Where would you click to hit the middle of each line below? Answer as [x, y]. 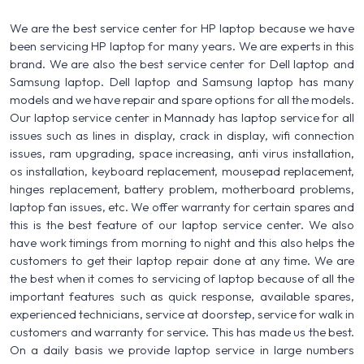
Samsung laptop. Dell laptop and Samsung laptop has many [182, 81]
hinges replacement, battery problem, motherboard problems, [182, 188]
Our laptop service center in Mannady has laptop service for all [182, 117]
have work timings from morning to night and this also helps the [182, 242]
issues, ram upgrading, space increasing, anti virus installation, [182, 153]
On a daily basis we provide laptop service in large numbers [182, 349]
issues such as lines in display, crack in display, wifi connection [182, 135]
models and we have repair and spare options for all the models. [182, 99]
